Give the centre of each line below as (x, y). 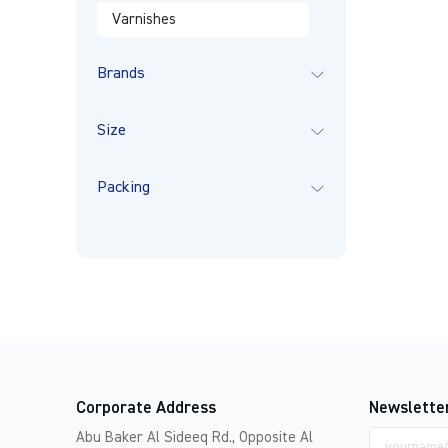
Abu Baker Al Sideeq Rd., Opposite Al (194, 437)
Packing (123, 188)
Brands (120, 74)
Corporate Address (145, 408)
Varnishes (143, 19)
